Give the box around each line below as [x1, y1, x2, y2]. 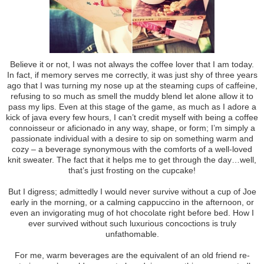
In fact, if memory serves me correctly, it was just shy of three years [6, 70, 258, 80]
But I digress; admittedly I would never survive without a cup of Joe [8, 186, 256, 196]
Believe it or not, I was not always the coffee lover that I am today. [10, 59, 254, 69]
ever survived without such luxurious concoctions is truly [28, 218, 236, 228]
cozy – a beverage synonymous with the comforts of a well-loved [12, 144, 252, 154]
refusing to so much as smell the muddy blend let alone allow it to [11, 91, 253, 101]
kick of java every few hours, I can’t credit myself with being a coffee [6, 112, 258, 122]
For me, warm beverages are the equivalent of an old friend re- [14, 250, 250, 260]
